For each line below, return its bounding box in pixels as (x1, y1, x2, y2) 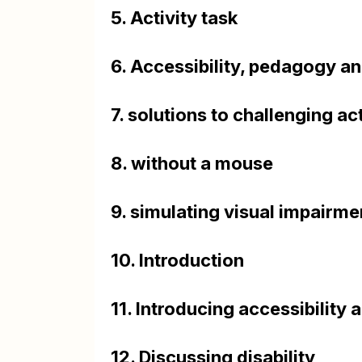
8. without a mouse (111, 153, 273, 174)
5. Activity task (111, 7, 238, 28)
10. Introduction (111, 250, 244, 271)
